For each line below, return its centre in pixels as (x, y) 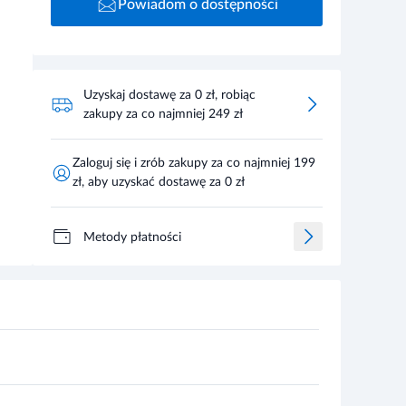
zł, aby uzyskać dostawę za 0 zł (159, 182)
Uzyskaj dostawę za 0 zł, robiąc (169, 95)
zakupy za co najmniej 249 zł (163, 114)
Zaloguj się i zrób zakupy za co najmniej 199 (194, 163)
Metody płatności (132, 237)
